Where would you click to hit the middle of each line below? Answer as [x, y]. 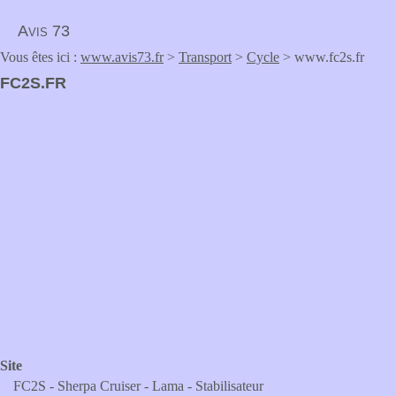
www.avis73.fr [122, 57]
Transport [205, 57]
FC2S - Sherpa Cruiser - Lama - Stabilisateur [138, 386]
